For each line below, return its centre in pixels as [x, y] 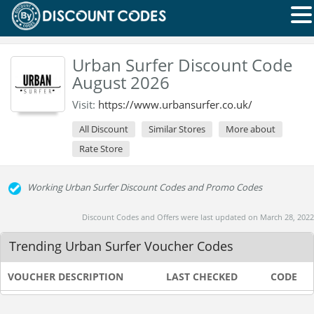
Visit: [85, 104]
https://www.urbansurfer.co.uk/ [175, 104]
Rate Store [101, 149]
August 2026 [121, 82]
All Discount [104, 129]
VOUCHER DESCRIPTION [66, 277]
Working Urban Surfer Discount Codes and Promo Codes [145, 187]
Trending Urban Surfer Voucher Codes [121, 246]
